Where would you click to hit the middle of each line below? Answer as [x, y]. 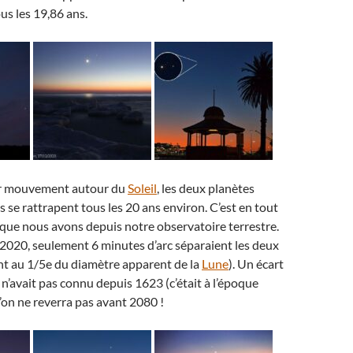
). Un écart [256, 264]
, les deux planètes [206, 188]
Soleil [142, 188]
